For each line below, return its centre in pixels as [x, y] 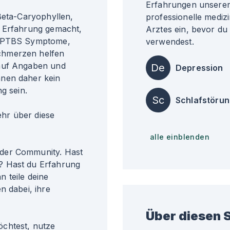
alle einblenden [180, 137]
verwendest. [170, 42]
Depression [199, 68]
